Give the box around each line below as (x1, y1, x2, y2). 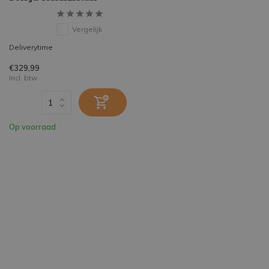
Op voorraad (9, 122, 56, 132)
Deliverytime (9, 43, 53, 52)
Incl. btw (9, 73, 37, 83)
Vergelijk (72, 25, 102, 34)
